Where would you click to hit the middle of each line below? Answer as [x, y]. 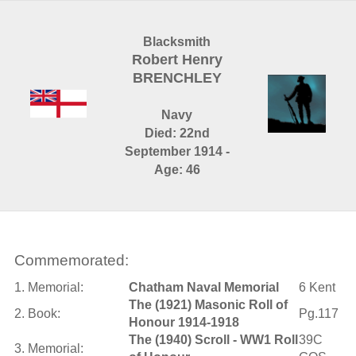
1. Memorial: [48, 287]
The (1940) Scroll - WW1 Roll [213, 340]
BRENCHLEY [177, 78]
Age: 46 [177, 170]
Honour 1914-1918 [184, 322]
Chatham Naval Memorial [203, 287]
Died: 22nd [177, 133]
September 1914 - [177, 151]
